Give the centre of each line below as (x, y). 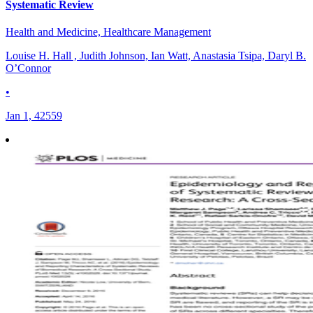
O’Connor (28, 68)
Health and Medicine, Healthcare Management (108, 32)
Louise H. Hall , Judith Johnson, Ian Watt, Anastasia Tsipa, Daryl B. (156, 56)
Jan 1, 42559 (34, 116)
